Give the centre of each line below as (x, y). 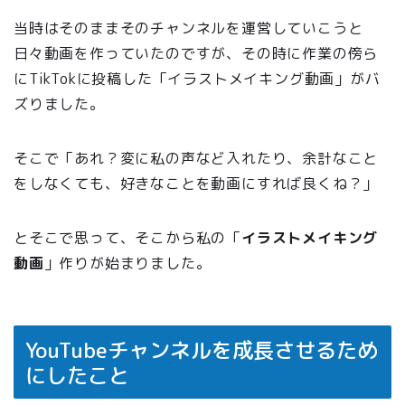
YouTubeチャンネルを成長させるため (202, 349)
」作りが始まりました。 (127, 264)
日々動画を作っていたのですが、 (128, 54)
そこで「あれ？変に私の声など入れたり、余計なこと (196, 159)
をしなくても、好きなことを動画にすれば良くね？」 (196, 184)
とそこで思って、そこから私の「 (128, 238)
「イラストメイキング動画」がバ (266, 79)
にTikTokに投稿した (83, 79)
